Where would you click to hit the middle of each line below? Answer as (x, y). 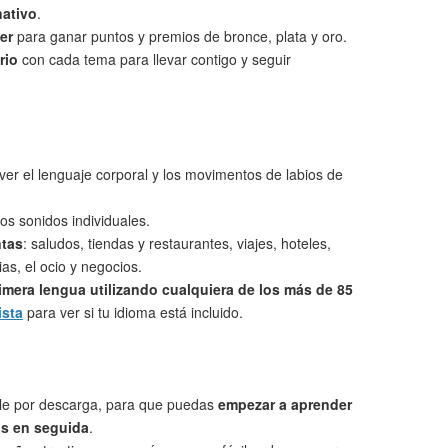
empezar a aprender (285, 404)
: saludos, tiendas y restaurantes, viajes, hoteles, (177, 243)
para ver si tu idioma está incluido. (133, 312)
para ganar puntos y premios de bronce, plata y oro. (180, 36)
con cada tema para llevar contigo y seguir (154, 59)
